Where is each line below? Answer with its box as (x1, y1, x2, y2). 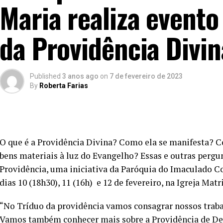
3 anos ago (62, 72, 99, 81)
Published (30, 72, 61, 81)
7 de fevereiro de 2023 (110, 72, 183, 81)
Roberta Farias (39, 82, 88, 90)
